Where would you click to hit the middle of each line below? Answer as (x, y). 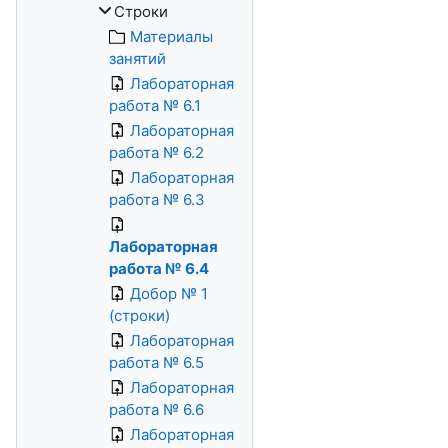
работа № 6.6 (156, 409)
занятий (137, 58)
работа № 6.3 (157, 199)
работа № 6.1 (155, 105)
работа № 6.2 (156, 152)
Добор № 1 (169, 293)
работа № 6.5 (156, 362)
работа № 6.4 (159, 268)
